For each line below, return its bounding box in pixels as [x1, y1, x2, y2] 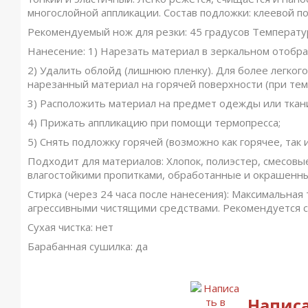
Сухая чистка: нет [27, 220, 113, 234]
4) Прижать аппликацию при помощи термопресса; [27, 115, 280, 129]
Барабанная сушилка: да [27, 239, 148, 253]
